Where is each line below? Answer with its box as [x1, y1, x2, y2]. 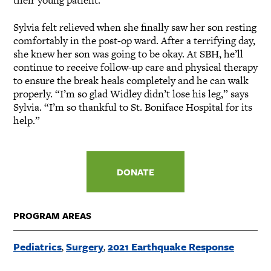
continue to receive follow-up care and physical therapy [13, 59, 258, 74]
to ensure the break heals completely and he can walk [13, 73, 249, 88]
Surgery [66, 238, 103, 254]
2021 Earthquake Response [108, 238, 234, 254]
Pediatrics [13, 238, 62, 254]
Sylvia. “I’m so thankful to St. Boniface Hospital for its [13, 99, 252, 114]
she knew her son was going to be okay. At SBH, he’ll [13, 46, 243, 61]
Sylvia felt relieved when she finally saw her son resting [13, 19, 256, 34]
